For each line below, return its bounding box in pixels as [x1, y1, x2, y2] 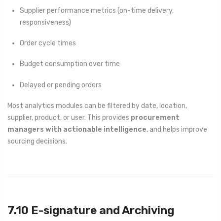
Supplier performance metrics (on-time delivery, [20, 6, 174, 15]
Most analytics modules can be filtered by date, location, [7, 101, 187, 110]
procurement [131, 113, 180, 122]
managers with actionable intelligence [7, 125, 147, 134]
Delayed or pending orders [20, 80, 102, 89]
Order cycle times [20, 39, 76, 48]
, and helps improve [147, 125, 207, 134]
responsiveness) [20, 18, 71, 27]
